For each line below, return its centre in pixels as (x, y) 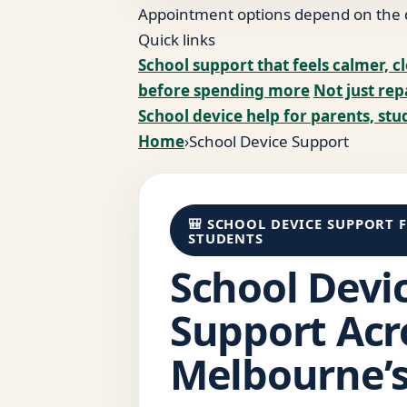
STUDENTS (225, 238)
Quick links (177, 40)
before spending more (224, 90)
